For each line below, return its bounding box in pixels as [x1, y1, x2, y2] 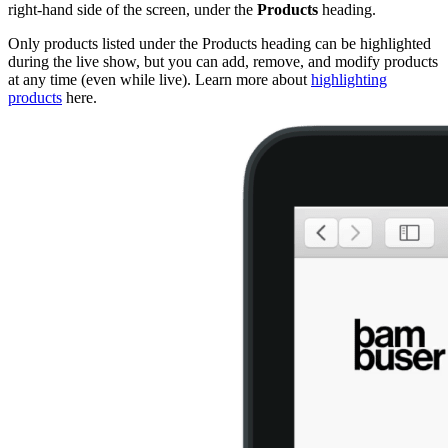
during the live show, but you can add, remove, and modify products [8, 52, 438, 70]
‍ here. [62, 88, 101, 106]
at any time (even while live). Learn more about [8, 70, 311, 88]
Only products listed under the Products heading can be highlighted [8, 34, 431, 52]
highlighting [311, 70, 387, 88]
